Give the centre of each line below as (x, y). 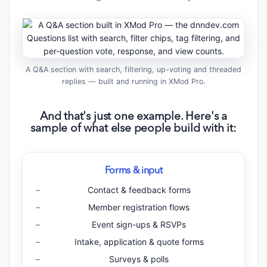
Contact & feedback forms (139, 190)
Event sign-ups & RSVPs (139, 225)
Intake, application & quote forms (139, 242)
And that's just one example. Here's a (133, 117)
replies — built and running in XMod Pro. (133, 82)
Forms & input (133, 171)
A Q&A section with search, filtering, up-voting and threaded (133, 70)
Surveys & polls (139, 259)
